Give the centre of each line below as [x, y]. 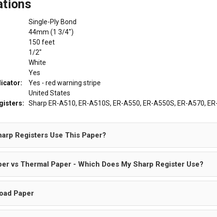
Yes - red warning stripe [63, 83]
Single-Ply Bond [51, 22]
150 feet [40, 42]
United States [47, 93]
